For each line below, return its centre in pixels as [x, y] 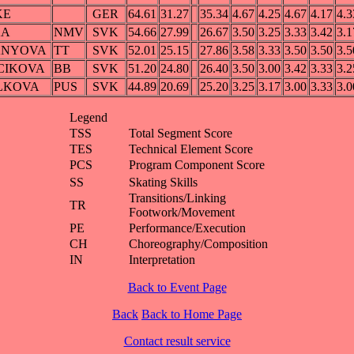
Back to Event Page [177, 288]
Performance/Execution [187, 228]
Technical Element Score [190, 149]
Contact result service [177, 341]
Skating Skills [163, 183]
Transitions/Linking [177, 198]
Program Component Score [196, 165]
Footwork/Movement [181, 213]
